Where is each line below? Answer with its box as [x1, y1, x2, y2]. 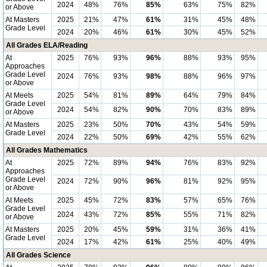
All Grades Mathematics [6, 146, 88, 154]
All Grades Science [6, 251, 71, 259]
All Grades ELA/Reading [6, 41, 88, 49]
